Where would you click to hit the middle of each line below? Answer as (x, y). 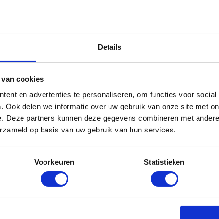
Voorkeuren (54, 162)
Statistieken (164, 162)
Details (109, 47)
